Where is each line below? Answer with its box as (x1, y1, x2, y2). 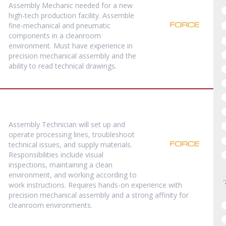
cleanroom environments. (9, 200, 93, 210)
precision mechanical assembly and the (9, 51, 137, 61)
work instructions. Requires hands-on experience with (9, 180, 183, 190)
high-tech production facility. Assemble (9, 11, 135, 20)
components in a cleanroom (9, 31, 101, 40)
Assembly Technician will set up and (9, 120, 126, 129)
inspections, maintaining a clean (9, 160, 113, 169)
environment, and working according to (9, 170, 137, 180)
